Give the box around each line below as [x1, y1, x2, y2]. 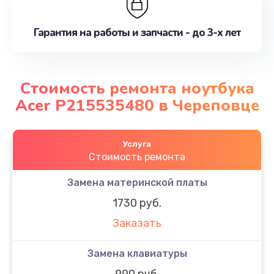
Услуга [123, 139, 151, 149]
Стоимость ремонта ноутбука [20, 77, 254, 99]
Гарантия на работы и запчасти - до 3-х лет [34, 26, 240, 40]
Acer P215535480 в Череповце [15, 94, 259, 116]
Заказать [113, 217, 161, 231]
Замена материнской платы [67, 176, 207, 188]
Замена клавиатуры [87, 247, 187, 259]
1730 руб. [113, 196, 161, 210]
